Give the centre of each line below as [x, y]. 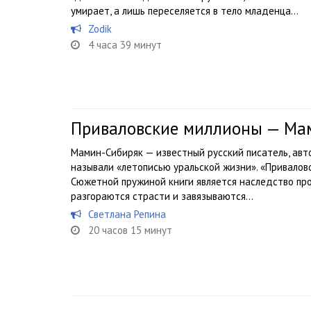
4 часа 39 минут [125, 45]
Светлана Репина [127, 214]
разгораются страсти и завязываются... [162, 196]
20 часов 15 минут [130, 230]
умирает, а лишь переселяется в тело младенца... [185, 11]
